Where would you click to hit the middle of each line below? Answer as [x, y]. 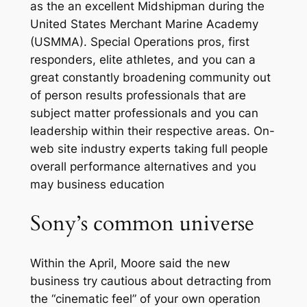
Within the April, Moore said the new [130, 263]
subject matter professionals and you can [144, 113]
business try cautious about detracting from [150, 281]
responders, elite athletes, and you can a [143, 60]
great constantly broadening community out [150, 78]
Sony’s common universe [142, 223]
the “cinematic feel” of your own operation [145, 298]
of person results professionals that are [138, 96]
